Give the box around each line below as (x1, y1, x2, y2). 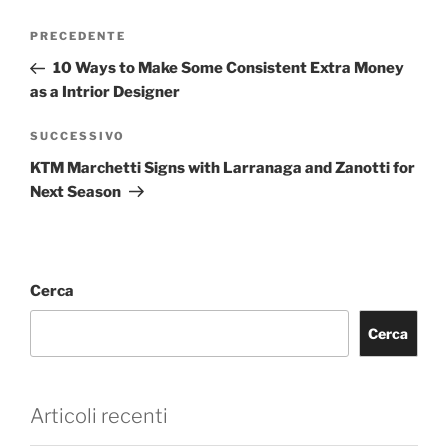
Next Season (30, 182, 121, 201)
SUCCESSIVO (30, 128, 125, 143)
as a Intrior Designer (30, 83, 180, 102)
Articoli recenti (30, 404, 168, 429)
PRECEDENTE (30, 29, 126, 44)
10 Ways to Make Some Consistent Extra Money (52, 59, 404, 78)
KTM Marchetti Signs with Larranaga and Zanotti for (30, 158, 415, 177)
